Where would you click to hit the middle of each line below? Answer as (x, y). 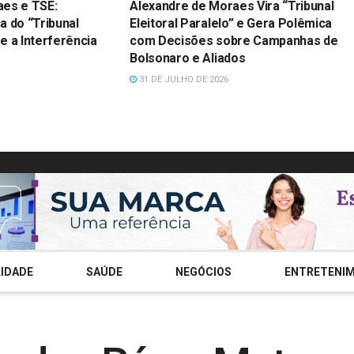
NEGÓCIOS (203, 271)
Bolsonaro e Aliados (188, 58)
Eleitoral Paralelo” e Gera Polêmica (231, 23)
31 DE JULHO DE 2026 (183, 79)
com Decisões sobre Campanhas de (234, 40)
